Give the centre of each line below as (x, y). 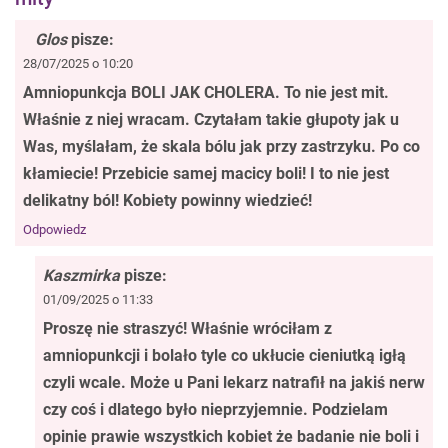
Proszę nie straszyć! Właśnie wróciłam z (187, 329)
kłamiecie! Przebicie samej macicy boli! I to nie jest (206, 174)
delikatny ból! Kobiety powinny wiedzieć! (167, 201)
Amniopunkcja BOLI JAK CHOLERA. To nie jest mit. (206, 93)
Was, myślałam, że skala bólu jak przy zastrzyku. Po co (221, 147)
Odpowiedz (54, 230)
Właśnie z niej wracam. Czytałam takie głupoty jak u (211, 120)
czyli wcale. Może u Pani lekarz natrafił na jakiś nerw (234, 383)
